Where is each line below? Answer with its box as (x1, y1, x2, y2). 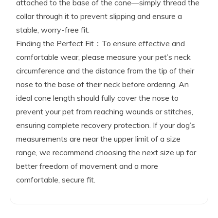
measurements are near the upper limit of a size (16, 134, 181, 144)
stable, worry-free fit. (16, 25, 90, 35)
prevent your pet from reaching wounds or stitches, (16, 107, 193, 117)
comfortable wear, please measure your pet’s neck (16, 52, 191, 62)
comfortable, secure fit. (16, 175, 95, 185)
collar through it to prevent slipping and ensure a (16, 11, 182, 21)
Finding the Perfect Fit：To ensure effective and (16, 38, 185, 49)
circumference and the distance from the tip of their (16, 66, 194, 76)
